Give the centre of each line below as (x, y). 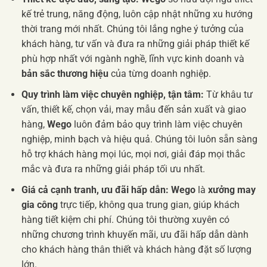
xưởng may (232, 190)
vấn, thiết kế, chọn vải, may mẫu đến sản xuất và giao (133, 109)
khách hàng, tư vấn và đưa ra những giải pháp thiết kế (135, 44)
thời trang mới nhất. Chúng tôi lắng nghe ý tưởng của (132, 29)
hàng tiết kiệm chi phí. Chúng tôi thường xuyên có (125, 219)
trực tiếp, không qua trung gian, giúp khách (148, 204)
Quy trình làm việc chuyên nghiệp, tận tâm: (112, 94)
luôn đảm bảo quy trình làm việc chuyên (157, 124)
